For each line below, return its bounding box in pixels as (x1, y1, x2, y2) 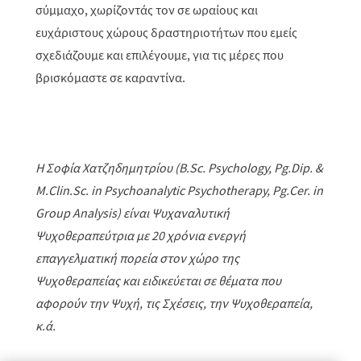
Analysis (73, 205, 117, 221)
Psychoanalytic (104, 182, 185, 198)
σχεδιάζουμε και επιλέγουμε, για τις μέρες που (35, 47, 284, 63)
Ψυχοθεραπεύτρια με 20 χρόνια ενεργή (35, 227, 246, 243)
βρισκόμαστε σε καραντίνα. (35, 69, 185, 85)
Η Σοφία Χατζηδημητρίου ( (35, 160, 179, 176)
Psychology (208, 160, 268, 176)
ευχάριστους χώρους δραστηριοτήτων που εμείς (35, 24, 297, 40)
